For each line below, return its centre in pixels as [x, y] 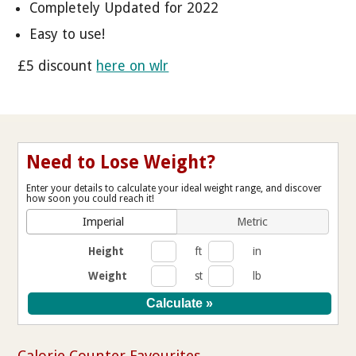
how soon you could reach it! [91, 199]
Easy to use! [68, 34]
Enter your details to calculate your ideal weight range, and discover [174, 189]
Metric [253, 222]
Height [106, 252]
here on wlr [133, 66]
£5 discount [57, 66]
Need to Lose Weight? [121, 163]
